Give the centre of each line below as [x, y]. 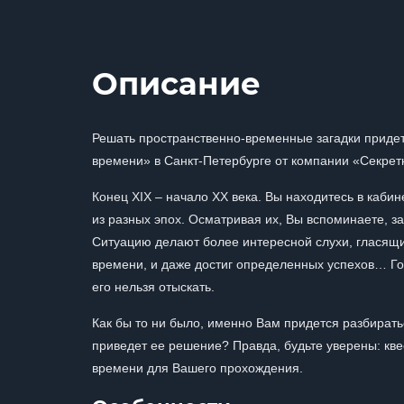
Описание [176, 84]
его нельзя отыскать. [153, 287]
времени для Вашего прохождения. [197, 368]
